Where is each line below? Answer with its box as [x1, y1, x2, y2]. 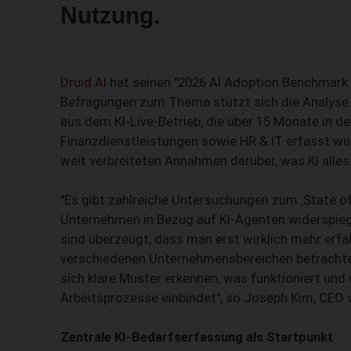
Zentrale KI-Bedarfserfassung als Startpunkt [60, 328, 333, 345]
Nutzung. [60, 2, 160, 28]
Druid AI [60, 74, 107, 90]
